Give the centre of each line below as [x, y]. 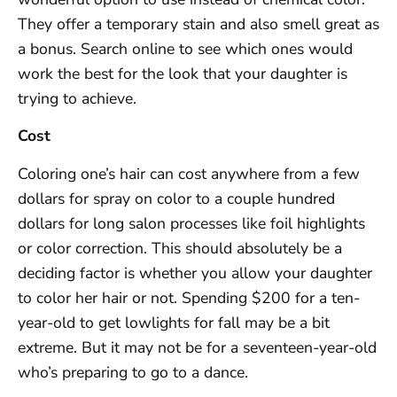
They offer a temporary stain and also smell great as [198, 23]
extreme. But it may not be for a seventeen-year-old [197, 347]
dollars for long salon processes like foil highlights [191, 223]
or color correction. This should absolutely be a [180, 248]
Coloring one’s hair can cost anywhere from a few [189, 173]
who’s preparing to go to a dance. [133, 372]
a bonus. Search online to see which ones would [185, 48]
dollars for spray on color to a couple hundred [176, 198]
